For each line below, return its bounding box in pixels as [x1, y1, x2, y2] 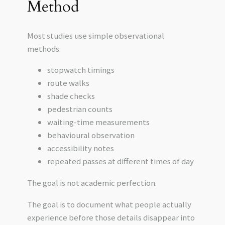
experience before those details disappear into [27, 212, 195, 223]
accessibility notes [47, 143, 114, 154]
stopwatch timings [47, 64, 115, 76]
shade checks [47, 90, 95, 102]
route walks [47, 77, 89, 89]
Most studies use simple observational [27, 30, 164, 41]
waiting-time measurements [47, 117, 150, 128]
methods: [27, 43, 61, 54]
